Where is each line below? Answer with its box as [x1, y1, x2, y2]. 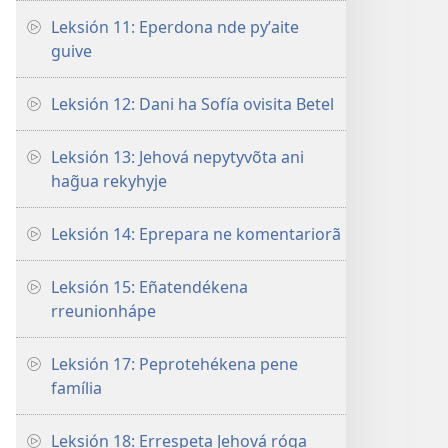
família [51, 377, 102, 399]
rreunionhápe [51, 300, 156, 322]
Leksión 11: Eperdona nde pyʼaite [51, 16, 299, 38]
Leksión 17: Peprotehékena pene [51, 353, 298, 375]
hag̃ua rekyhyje [51, 170, 167, 192]
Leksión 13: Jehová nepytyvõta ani [51, 146, 304, 168]
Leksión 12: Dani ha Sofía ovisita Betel [51, 93, 334, 115]
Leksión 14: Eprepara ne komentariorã [51, 223, 341, 245]
